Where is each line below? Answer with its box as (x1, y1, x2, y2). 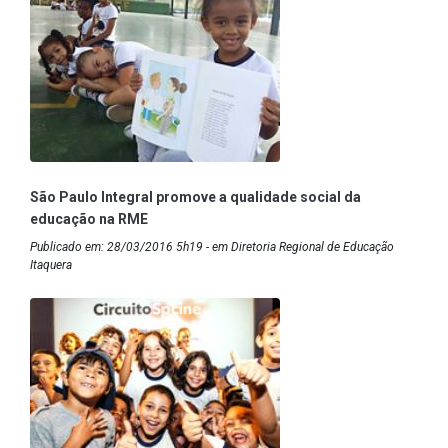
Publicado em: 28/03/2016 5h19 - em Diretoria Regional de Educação (30, 240, 394, 255)
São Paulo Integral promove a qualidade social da (30, 189, 361, 206)
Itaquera (30, 258, 72, 273)
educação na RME (30, 211, 148, 228)
